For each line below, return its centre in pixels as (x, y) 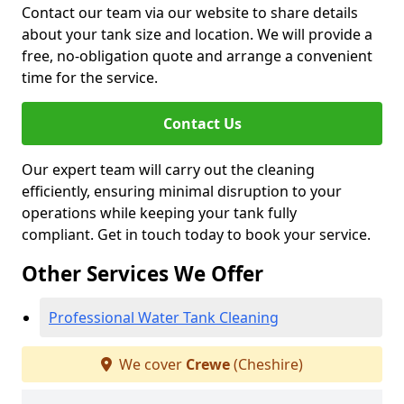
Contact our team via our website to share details (190, 13)
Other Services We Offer (142, 274)
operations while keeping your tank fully (159, 213)
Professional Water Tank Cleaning (164, 317)
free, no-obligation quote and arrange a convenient (197, 56)
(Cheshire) (266, 364)
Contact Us (202, 124)
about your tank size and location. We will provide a (197, 34)
